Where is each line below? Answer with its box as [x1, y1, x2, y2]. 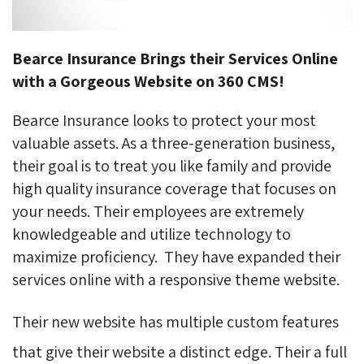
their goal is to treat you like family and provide [12, 154, 331, 176]
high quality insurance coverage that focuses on [12, 177, 336, 199]
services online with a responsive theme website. [12, 268, 343, 290]
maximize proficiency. [12, 245, 164, 267]
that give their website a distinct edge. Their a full [12, 340, 347, 362]
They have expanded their [164, 245, 340, 267]
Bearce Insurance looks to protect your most [12, 109, 316, 131]
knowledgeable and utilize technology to [12, 223, 291, 245]
